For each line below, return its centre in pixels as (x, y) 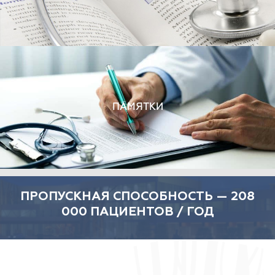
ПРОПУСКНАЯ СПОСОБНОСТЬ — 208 (137, 196)
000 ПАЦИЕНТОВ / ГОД (137, 212)
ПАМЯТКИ (137, 107)
